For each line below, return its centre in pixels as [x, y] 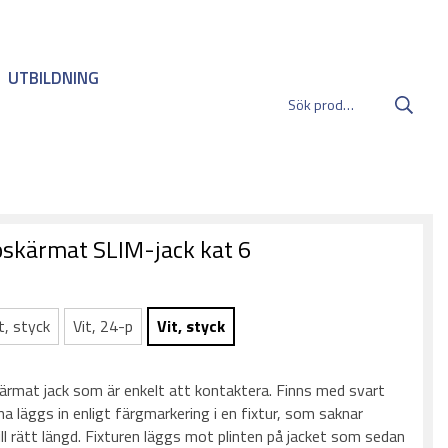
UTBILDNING [53, 77]
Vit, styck [191, 326]
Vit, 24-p [103, 326]
